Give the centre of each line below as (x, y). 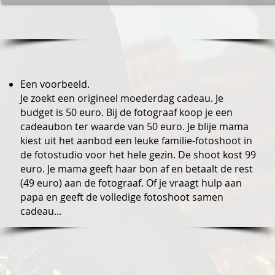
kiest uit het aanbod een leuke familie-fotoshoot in (136, 141)
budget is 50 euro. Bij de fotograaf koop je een (126, 112)
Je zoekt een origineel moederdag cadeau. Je (122, 98)
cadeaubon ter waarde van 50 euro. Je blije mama (134, 126)
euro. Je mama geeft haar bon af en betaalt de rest (136, 169)
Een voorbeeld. (55, 84)
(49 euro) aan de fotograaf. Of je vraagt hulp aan (131, 183)
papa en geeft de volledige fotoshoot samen (122, 197)
